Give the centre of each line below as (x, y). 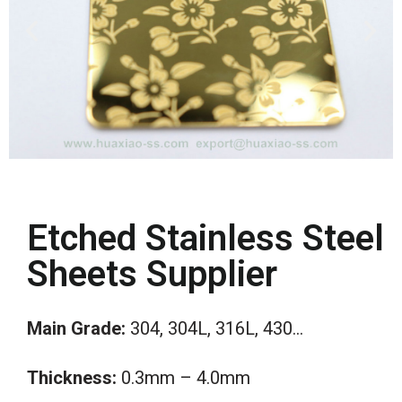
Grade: (100, 329)
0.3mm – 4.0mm (184, 377)
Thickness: (72, 377)
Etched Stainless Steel (205, 239)
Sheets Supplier (152, 275)
